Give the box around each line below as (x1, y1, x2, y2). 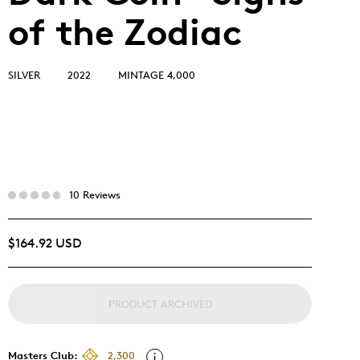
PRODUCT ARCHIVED (108, 297, 212, 310)
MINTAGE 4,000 (118, 68, 195, 81)
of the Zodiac (8, 10, 242, 54)
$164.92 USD (8, 235, 81, 251)
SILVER (8, 68, 40, 81)
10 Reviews (69, 188, 121, 201)
